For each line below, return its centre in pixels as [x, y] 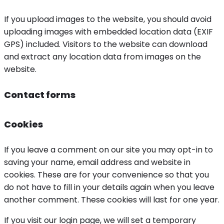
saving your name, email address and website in [97, 162]
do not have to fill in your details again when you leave [109, 187]
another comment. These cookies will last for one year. [112, 200]
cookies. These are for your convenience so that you [106, 175]
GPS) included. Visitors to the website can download [106, 44]
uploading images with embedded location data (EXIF [108, 32]
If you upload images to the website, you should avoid [108, 19]
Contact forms [40, 95]
